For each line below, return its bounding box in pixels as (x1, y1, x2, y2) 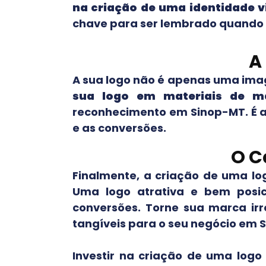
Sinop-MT (190, 104, 245, 120)
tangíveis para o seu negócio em (72, 216, 259, 232)
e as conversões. (72, 121, 166, 136)
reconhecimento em (72, 104, 191, 120)
